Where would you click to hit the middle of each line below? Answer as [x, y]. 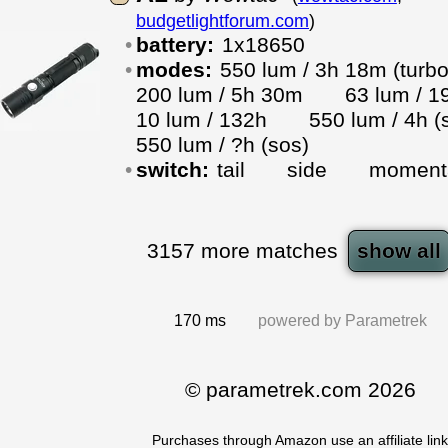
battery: [174, 45]
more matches [269, 251]
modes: [173, 70]
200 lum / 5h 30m [240, 95]
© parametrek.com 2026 [300, 390]
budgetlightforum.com [222, 21]
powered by [301, 320]
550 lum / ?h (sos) [222, 145]
